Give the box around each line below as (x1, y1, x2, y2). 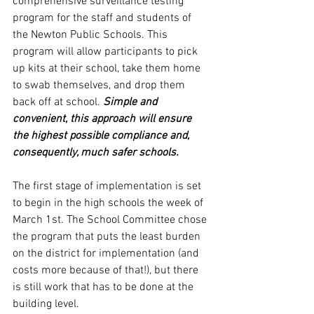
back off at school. (13, 95, 103, 109)
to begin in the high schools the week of (13, 196, 206, 210)
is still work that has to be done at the (13, 280, 196, 294)
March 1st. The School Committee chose (13, 213, 210, 227)
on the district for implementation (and (13, 247, 202, 261)
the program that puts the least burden (13, 230, 203, 244)
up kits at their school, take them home (13, 62, 203, 76)
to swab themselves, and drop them (13, 78, 188, 93)
